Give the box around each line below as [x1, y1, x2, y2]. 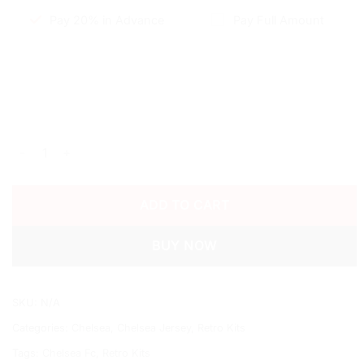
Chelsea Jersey [117, 321, 191, 334]
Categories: [12, 321, 71, 334]
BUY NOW [152, 238, 217, 254]
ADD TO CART [140, 197, 230, 214]
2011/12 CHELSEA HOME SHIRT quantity [11, 137, 235, 152]
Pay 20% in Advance [49, 12, 164, 27]
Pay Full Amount [233, 12, 325, 27]
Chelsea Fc [42, 346, 96, 359]
